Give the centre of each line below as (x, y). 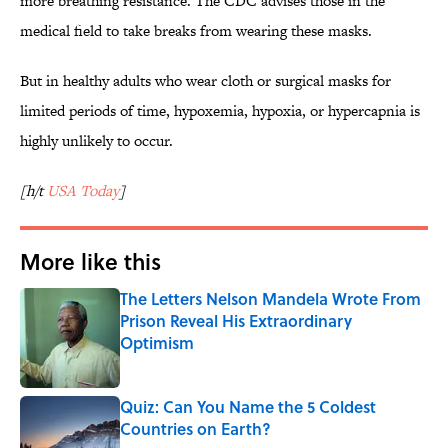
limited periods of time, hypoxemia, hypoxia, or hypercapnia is (220, 111)
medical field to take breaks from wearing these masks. (196, 31)
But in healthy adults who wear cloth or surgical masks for (205, 81)
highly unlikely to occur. (96, 141)
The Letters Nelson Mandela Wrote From (270, 299)
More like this (90, 261)
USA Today (83, 191)
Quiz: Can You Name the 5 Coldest (248, 407)
